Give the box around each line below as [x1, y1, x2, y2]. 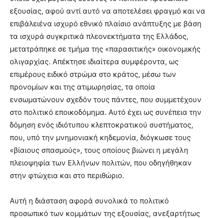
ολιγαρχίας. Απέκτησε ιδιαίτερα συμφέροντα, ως [10, 56, 179, 66]
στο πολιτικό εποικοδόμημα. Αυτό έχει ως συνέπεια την [10, 107, 201, 117]
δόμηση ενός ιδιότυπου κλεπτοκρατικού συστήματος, [10, 120, 193, 129]
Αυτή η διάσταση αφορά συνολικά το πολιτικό [10, 196, 169, 205]
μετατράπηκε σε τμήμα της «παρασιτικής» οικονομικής [10, 44, 200, 54]
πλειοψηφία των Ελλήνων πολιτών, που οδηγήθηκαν [10, 158, 192, 167]
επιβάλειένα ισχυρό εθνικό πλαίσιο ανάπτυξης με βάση [10, 18, 201, 28]
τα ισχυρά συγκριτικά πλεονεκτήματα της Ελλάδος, [10, 31, 188, 41]
